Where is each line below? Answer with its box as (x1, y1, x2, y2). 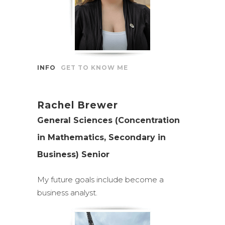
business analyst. (37, 188, 97, 197)
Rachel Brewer (37, 99, 118, 111)
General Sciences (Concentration (37, 116, 180, 125)
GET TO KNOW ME (61, 64, 128, 71)
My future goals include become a (37, 175, 164, 184)
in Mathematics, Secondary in (37, 133, 166, 142)
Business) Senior (37, 150, 109, 159)
